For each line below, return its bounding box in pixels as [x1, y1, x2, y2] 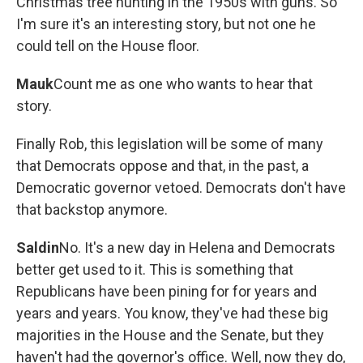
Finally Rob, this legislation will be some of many [16, 135, 323, 152]
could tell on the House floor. [16, 37, 199, 54]
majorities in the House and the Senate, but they [16, 327, 324, 344]
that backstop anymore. [16, 201, 168, 218]
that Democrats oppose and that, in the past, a [16, 157, 309, 174]
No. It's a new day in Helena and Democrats [59, 239, 335, 256]
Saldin [16, 239, 59, 256]
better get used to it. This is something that [16, 261, 293, 278]
